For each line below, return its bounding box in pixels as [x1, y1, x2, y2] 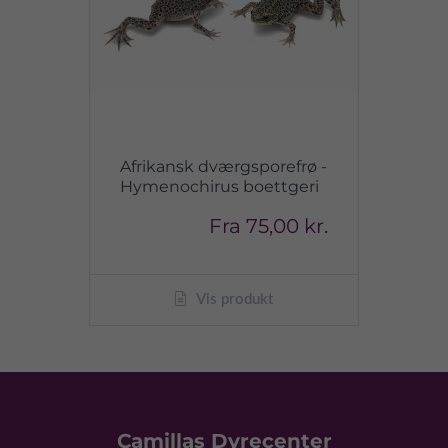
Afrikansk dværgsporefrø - [120, 157, 327, 176]
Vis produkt [193, 292, 273, 307]
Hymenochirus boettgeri [120, 177, 319, 196]
